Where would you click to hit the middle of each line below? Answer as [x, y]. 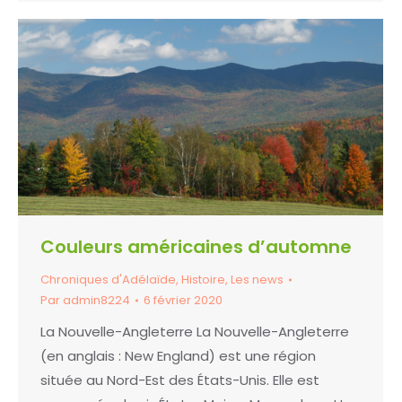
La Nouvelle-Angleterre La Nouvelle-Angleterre [195, 332]
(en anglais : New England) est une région [178, 356]
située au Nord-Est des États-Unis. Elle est [180, 380]
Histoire [203, 280]
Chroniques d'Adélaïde [108, 280]
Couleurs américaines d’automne [196, 247]
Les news [257, 280]
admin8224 [96, 301]
